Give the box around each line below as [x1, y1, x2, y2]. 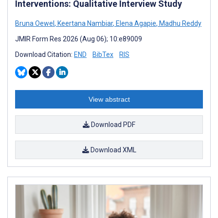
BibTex [92, 50, 113, 58]
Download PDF [90, 120, 135, 128]
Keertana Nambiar [56, 19, 113, 27]
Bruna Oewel [15, 19, 54, 27]
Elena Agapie [114, 19, 156, 27]
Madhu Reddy [158, 19, 201, 27]
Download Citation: [15, 50, 74, 58]
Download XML [89, 145, 136, 154]
